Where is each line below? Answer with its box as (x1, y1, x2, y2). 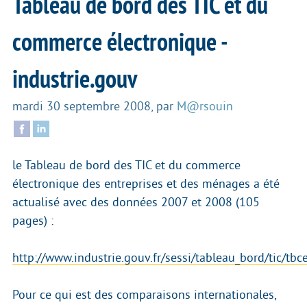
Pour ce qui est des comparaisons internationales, (12, 287, 276, 302)
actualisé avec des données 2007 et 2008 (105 (12, 195, 260, 209)
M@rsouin (177, 99, 233, 114)
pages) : (12, 213, 53, 228)
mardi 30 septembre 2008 (12, 99, 151, 114)
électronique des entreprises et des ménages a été (12, 176, 280, 191)
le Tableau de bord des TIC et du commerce (12, 158, 241, 172)
